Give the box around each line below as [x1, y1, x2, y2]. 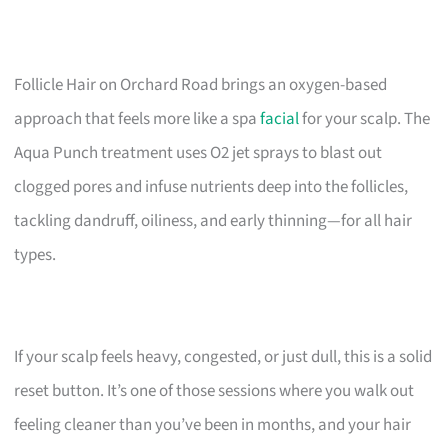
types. [14, 242, 57, 267]
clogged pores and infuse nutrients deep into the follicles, [14, 174, 409, 199]
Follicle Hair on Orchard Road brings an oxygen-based [14, 72, 388, 97]
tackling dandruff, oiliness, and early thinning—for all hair [14, 208, 413, 233]
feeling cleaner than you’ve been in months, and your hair [14, 412, 412, 437]
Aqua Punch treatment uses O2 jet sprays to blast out [14, 140, 383, 165]
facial [260, 106, 300, 131]
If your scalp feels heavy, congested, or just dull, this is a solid [14, 344, 433, 369]
